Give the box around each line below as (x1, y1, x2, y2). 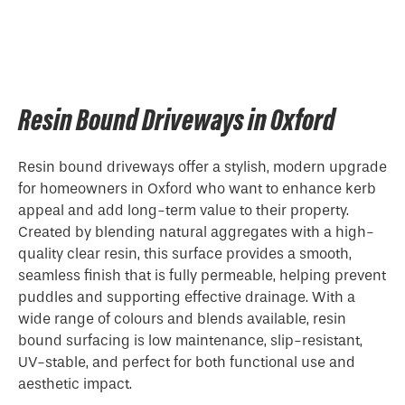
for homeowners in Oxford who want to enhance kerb (18, 180, 376, 197)
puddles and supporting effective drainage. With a (18, 288, 355, 306)
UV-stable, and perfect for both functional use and (18, 353, 355, 371)
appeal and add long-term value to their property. (18, 202, 349, 219)
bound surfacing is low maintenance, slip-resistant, (18, 332, 363, 349)
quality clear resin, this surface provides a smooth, (18, 245, 352, 262)
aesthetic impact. (18, 375, 132, 392)
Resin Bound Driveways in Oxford (18, 100, 335, 138)
